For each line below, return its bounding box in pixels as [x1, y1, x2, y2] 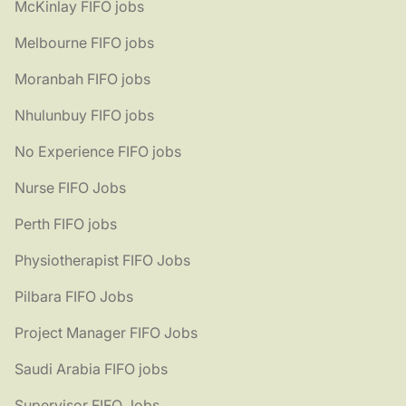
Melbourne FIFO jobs [14, 34, 154, 53]
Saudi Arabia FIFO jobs [14, 360, 168, 379]
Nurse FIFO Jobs [14, 179, 126, 198]
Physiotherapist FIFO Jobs [14, 251, 190, 270]
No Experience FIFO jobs [14, 142, 181, 161]
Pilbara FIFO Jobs [14, 287, 133, 306]
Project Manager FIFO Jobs [14, 324, 198, 343]
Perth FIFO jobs [14, 215, 117, 234]
